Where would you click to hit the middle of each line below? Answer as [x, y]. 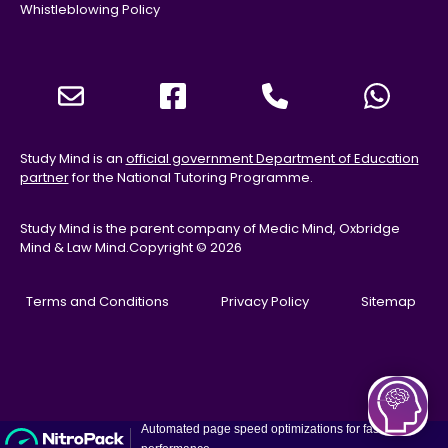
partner [44, 177]
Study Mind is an [72, 158]
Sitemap [388, 302]
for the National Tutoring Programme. [190, 177]
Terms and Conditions [97, 302]
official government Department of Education [272, 158]
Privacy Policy [265, 302]
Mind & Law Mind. [74, 247]
